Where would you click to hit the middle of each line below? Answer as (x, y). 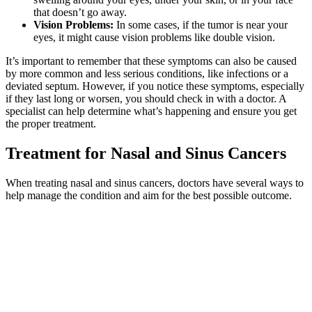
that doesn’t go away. (80, 13)
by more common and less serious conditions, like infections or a (147, 74)
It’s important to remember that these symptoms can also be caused (151, 61)
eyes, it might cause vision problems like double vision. (154, 38)
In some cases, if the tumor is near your (201, 25)
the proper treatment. (51, 124)
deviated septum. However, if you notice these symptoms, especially (155, 86)
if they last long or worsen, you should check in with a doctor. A (146, 99)
